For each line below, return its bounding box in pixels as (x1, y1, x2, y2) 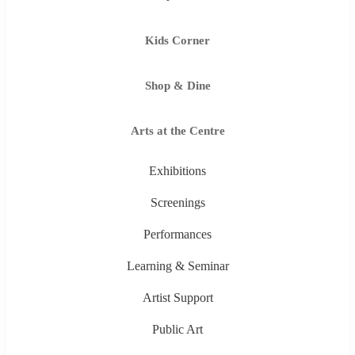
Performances (143, 227, 212, 241)
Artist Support (142, 290, 213, 304)
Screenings (150, 195, 205, 209)
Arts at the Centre (130, 124, 225, 137)
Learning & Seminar (126, 258, 229, 273)
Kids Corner (145, 33, 210, 47)
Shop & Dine (144, 78, 211, 92)
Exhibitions (149, 163, 206, 177)
